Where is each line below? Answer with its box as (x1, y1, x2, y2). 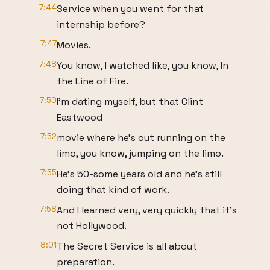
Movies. (57, 39, 91, 51)
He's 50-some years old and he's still (57, 168, 222, 180)
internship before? (57, 18, 145, 31)
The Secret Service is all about (57, 240, 197, 253)
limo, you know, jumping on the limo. (57, 147, 224, 160)
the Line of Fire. (57, 75, 128, 87)
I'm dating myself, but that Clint (57, 95, 203, 108)
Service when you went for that (57, 2, 204, 15)
